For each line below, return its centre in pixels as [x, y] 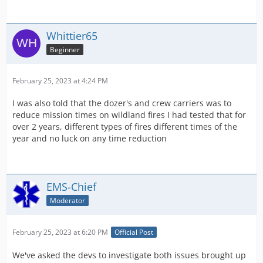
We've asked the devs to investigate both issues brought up [129, 255]
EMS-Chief [71, 187]
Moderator [68, 200]
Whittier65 [72, 36]
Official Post [134, 232]
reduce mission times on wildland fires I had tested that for [129, 115]
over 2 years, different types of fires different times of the [125, 127]
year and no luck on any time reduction [90, 138]
